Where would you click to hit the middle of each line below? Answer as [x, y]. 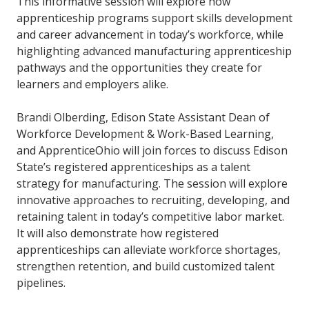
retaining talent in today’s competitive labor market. [150, 217]
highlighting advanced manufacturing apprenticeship [154, 51]
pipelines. [41, 283]
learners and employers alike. [92, 84]
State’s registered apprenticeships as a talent [133, 167]
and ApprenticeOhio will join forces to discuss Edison [152, 151]
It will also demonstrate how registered [118, 233]
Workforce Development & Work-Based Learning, [145, 134]
